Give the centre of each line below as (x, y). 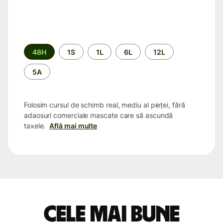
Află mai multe (73, 126)
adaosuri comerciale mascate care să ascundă (99, 115)
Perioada (39, 48)
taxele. (35, 126)
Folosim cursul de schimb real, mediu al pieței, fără (105, 105)
